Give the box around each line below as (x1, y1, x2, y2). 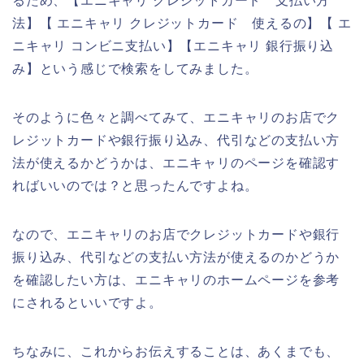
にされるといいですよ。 (12, 296, 162, 310)
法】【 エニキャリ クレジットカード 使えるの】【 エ (12, 16, 352, 31)
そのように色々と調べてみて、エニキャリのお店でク (12, 110, 340, 125)
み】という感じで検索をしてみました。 (12, 62, 258, 76)
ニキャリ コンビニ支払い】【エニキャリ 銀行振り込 (12, 39, 334, 54)
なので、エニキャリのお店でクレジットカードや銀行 (12, 227, 340, 242)
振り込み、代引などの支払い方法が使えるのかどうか (12, 250, 340, 265)
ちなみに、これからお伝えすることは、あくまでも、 (12, 344, 340, 359)
